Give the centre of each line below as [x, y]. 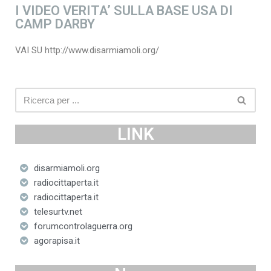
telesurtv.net [58, 212]
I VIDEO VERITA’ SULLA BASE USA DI [124, 11]
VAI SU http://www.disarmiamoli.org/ [87, 51]
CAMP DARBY [55, 24]
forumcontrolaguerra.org [83, 227]
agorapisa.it [57, 241]
